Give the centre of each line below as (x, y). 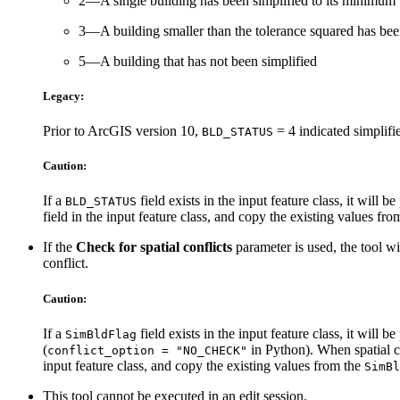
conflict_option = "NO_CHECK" (147, 350)
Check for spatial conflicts (154, 247)
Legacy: (63, 96)
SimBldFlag (101, 334)
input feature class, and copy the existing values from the (204, 365)
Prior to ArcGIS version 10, (122, 131)
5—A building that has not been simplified (198, 61)
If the (59, 247)
